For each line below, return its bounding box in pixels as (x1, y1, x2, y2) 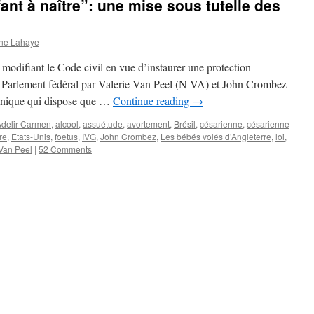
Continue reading (113, 93, 192, 108)
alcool (55, 118, 78, 130)
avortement (127, 118, 170, 130)
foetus (55, 130, 78, 142)
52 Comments (39, 143, 92, 155)
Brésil (174, 118, 196, 130)
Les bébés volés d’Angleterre (161, 130, 271, 142)
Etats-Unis (11, 130, 50, 142)
